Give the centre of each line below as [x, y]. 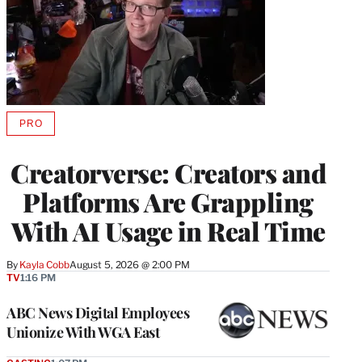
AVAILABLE [59, 128]
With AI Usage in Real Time [168, 231]
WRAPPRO [57, 152]
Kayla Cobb [44, 265]
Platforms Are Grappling [168, 202]
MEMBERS [57, 164]
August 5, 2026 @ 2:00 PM [129, 265]
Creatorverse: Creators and [168, 173]
